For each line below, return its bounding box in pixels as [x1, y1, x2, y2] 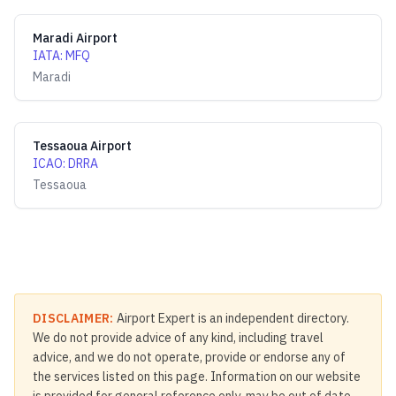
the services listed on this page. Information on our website [33, 369, 361, 385]
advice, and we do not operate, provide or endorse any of [33, 349, 346, 365]
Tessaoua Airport [33, 138, 132, 154]
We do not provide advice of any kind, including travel [33, 330, 324, 346]
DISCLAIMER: [33, 310, 114, 326]
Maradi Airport [33, 30, 118, 46]
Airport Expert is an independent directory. [113, 310, 349, 326]
